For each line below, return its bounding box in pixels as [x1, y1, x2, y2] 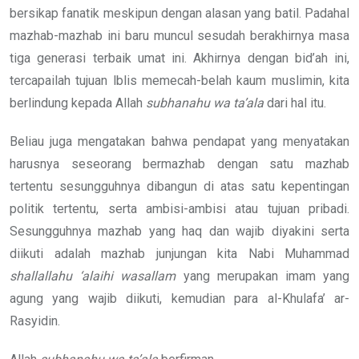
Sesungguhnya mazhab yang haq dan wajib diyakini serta [10, 223, 349, 239]
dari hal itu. [264, 95, 326, 111]
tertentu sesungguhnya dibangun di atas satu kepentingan [10, 178, 349, 194]
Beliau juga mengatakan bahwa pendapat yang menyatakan [10, 133, 349, 149]
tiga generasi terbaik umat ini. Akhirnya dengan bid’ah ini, [10, 50, 349, 66]
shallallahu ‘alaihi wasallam [10, 268, 176, 284]
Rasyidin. [10, 313, 60, 329]
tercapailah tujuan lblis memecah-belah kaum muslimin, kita [10, 72, 349, 88]
